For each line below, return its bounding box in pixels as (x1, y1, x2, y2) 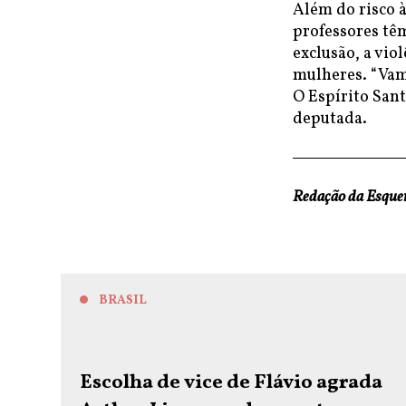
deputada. (293, 108, 367, 130)
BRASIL (99, 292, 148, 309)
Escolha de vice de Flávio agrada (80, 368, 383, 397)
